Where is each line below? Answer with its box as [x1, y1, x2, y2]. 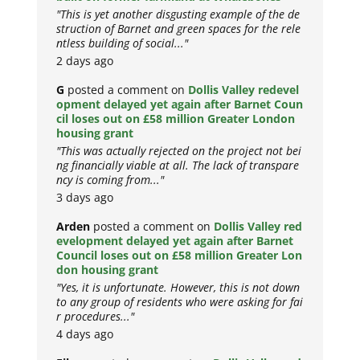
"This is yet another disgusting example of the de [56, 6, 301, 22]
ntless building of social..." [56, 35, 189, 51]
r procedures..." [56, 309, 135, 325]
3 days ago [56, 190, 114, 206]
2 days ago [56, 53, 114, 69]
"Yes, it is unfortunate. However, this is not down [56, 280, 301, 296]
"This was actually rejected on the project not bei [56, 143, 302, 159]
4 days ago [56, 326, 114, 342]
